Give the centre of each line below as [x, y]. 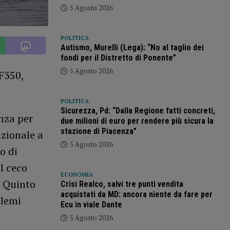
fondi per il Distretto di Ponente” [118, 58]
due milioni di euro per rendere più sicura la [137, 121]
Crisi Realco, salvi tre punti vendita [122, 184]
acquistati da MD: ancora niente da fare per [136, 195]
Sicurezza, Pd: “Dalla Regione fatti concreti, [138, 111]
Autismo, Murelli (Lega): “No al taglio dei [132, 48]
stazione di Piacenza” [98, 131]
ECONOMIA [76, 175]
